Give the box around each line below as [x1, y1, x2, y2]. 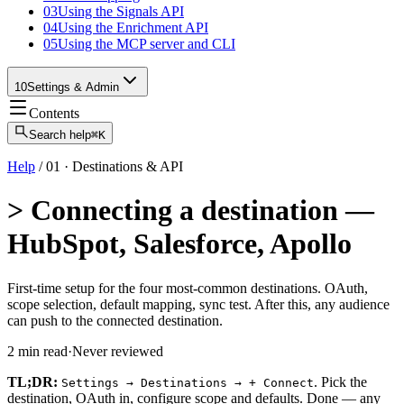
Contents [29, 106, 79, 121]
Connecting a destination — [31, 194, 374, 227]
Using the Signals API [58, 4, 184, 19]
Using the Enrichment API [58, 20, 208, 35]
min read [14, 343, 68, 359]
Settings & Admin [27, 80, 119, 94]
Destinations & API [72, 159, 183, 174]
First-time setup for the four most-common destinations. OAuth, [7, 280, 368, 296]
